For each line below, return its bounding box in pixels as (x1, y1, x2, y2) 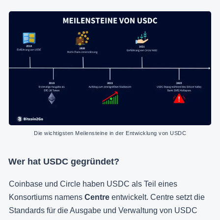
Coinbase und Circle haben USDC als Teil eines (9, 180, 177, 189)
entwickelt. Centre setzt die (110, 193, 205, 202)
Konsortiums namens (9, 193, 84, 202)
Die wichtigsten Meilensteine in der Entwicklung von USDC (34, 130, 186, 137)
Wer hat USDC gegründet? (8, 157, 119, 167)
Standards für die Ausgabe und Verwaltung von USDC (9, 206, 197, 215)
